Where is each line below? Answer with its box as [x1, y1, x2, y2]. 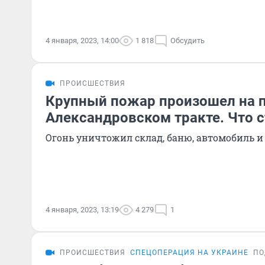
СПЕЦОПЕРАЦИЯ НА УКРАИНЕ [130, 248, 248, 257]
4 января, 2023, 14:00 [46, 36, 119, 45]
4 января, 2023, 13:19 [46, 205, 119, 214]
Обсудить [170, 36, 205, 45]
